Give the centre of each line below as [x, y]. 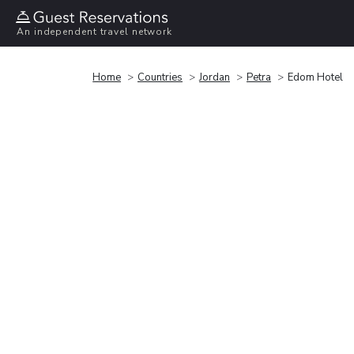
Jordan [215, 77]
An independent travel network [95, 32]
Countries [160, 77]
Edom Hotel [315, 77]
